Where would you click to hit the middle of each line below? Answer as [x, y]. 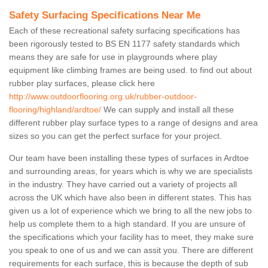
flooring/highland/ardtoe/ [55, 110]
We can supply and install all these [167, 110]
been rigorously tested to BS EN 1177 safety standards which [124, 44]
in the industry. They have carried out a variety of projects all [123, 185]
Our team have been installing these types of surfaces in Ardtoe [129, 158]
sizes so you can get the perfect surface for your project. [115, 136]
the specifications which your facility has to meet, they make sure [131, 237]
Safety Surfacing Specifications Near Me [105, 16]
